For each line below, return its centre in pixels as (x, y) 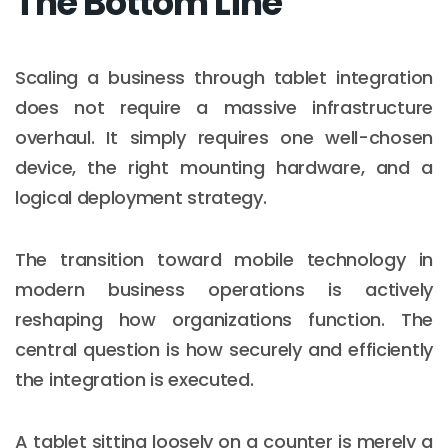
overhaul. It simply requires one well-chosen (224, 137)
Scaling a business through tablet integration (224, 77)
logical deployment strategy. (141, 197)
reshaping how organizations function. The (224, 319)
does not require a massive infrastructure (224, 107)
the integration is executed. (134, 379)
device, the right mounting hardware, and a (224, 167)
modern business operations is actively (224, 289)
